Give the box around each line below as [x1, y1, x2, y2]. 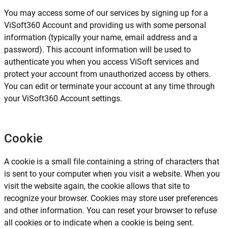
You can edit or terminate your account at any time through [4, 81, 215, 91]
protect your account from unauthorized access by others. [4, 69, 211, 79]
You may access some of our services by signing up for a [4, 8, 208, 18]
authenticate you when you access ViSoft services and [4, 57, 199, 67]
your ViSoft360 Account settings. [4, 94, 122, 103]
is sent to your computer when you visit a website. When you [4, 169, 220, 179]
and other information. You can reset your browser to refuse [4, 206, 217, 215]
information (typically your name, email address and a [4, 33, 197, 42]
